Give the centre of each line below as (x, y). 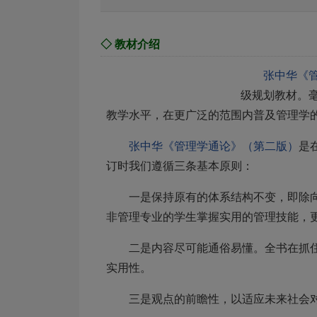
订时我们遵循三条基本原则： (180, 166)
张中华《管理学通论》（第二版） (214, 146)
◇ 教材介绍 (130, 44)
